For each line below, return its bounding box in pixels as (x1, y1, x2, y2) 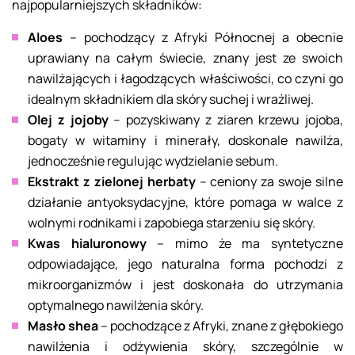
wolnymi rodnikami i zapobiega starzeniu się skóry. (28, 214, 315, 232)
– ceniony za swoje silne (195, 173, 343, 191)
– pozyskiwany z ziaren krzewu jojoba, (108, 111, 343, 129)
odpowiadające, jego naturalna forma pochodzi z (28, 255, 343, 273)
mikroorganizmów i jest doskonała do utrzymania (28, 276, 343, 294)
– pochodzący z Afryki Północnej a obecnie (63, 29, 343, 47)
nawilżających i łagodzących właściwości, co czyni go (28, 70, 343, 88)
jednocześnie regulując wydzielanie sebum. (28, 152, 278, 170)
